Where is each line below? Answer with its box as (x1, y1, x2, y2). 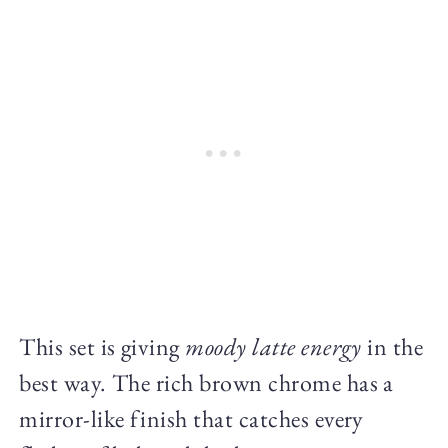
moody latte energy (185, 330, 362, 362)
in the (361, 330, 424, 362)
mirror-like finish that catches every (19, 402, 364, 434)
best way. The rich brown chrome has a (19, 366, 394, 398)
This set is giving (19, 330, 186, 362)
